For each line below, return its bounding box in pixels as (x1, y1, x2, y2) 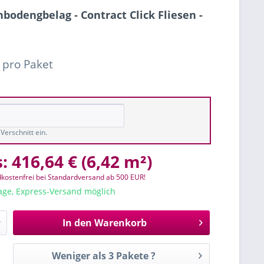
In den (62, 216, 92, 229)
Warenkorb (94, 216, 147, 229)
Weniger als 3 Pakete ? (52, 249, 156, 262)
